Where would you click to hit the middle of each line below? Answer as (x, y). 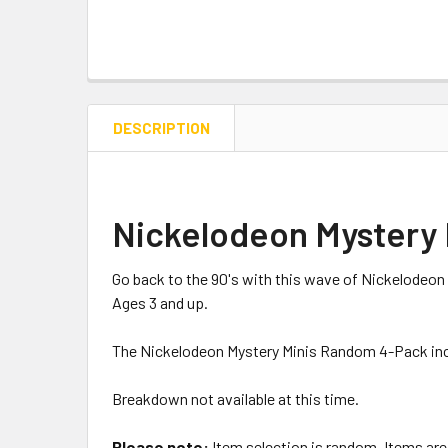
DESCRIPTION (161, 127)
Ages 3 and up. (161, 302)
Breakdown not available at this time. (237, 398)
